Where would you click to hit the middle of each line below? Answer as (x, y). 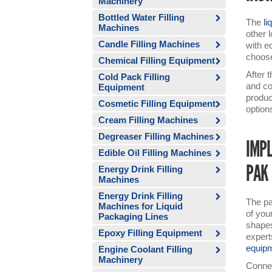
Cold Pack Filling (134, 77)
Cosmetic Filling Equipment (157, 104)
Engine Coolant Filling (145, 249)
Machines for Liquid (141, 206)
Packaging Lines (133, 216)
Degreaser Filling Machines (156, 136)
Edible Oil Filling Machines (155, 153)
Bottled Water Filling (141, 17)
